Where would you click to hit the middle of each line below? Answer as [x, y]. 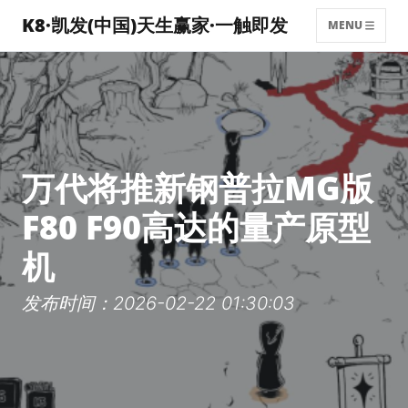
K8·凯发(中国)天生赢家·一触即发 [155, 25]
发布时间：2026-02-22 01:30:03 [158, 303]
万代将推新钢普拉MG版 [198, 188]
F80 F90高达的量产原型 [196, 227]
